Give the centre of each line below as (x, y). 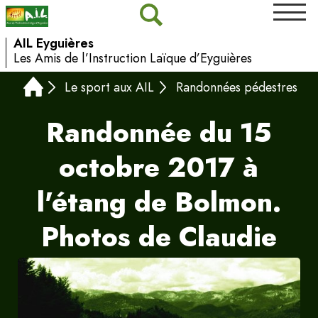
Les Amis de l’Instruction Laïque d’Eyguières (132, 58)
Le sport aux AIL (109, 88)
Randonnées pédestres (236, 88)
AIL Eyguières (53, 43)
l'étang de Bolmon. (159, 202)
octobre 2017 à (159, 168)
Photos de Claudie (159, 237)
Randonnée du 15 (159, 133)
